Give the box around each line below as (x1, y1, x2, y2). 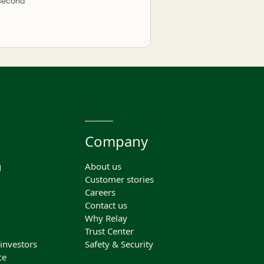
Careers (85, 186, 115, 198)
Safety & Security (85, 238, 153, 250)
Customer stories (85, 173, 154, 185)
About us (85, 160, 121, 172)
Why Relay (85, 212, 127, 224)
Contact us (85, 199, 127, 211)
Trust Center (85, 225, 134, 237)
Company (85, 131, 148, 151)
